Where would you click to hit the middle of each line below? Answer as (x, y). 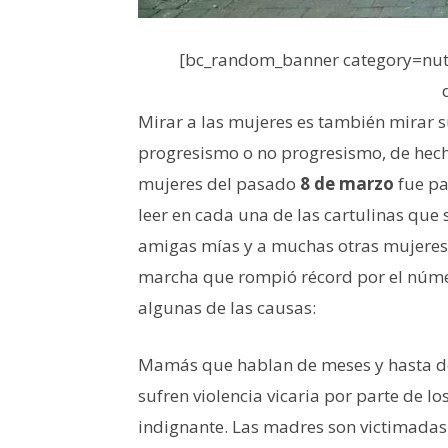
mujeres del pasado (219, 183)
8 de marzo (347, 183)
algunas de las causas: (227, 307)
